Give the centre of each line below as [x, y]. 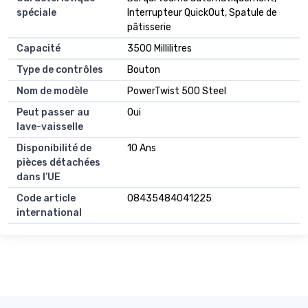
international [49, 213]
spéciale [36, 13]
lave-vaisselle [50, 127]
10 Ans [142, 148]
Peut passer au [53, 113]
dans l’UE [38, 177]
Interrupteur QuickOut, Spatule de [202, 13]
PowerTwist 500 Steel [177, 91]
